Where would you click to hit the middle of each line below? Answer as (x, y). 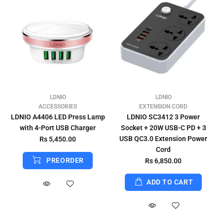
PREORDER (65, 160)
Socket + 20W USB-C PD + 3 (163, 128)
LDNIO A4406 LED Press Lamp (58, 117)
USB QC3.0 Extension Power (163, 139)
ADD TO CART (170, 182)
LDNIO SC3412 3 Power (163, 117)
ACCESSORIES (58, 107)
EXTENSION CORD (163, 107)
